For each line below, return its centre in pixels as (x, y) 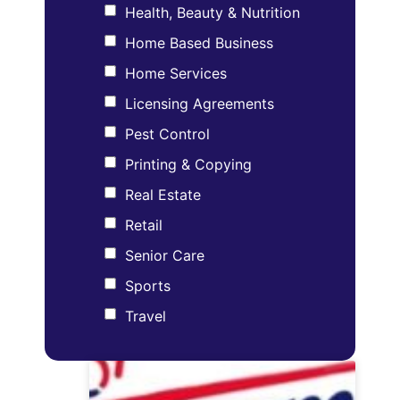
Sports (148, 285)
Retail (144, 225)
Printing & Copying (188, 164)
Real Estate (163, 194)
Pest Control (167, 133)
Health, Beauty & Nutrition (212, 12)
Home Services (176, 73)
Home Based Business (199, 42)
